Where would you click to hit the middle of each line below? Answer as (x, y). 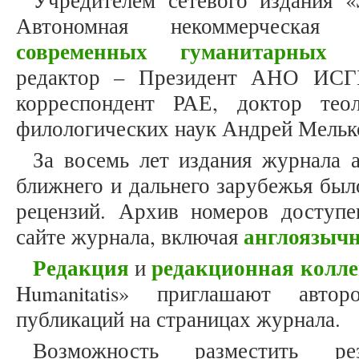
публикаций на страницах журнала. (182, 319)
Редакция (81, 268)
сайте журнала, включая (130, 237)
